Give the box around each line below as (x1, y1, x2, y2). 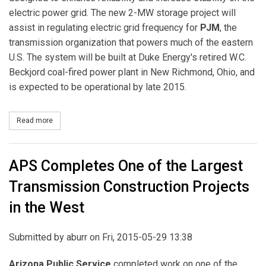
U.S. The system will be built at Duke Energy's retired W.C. (9, 52, 246, 64)
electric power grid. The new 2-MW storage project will (9, 7, 236, 19)
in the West (9, 199, 84, 217)
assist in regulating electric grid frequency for (9, 22, 200, 34)
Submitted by (9, 232, 66, 243)
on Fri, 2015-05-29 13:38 (87, 232, 192, 243)
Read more (17, 116, 53, 125)
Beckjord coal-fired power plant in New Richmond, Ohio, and (9, 66, 255, 78)
